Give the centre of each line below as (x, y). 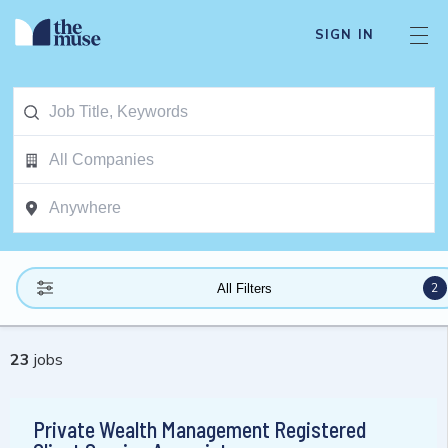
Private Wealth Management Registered (199, 429)
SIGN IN (344, 35)
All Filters (244, 288)
